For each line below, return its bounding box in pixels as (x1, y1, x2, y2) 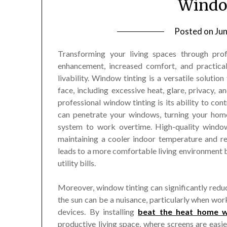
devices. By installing (58, 207, 138, 217)
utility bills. (58, 158, 96, 168)
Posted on (174, 26, 215, 37)
